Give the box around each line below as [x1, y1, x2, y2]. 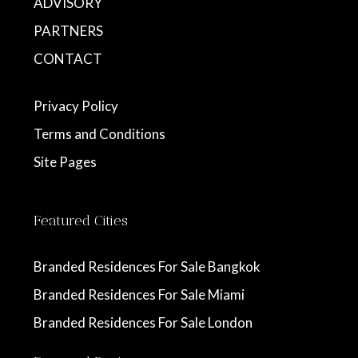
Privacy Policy [34, 97, 118, 115]
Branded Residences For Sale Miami [34, 286, 245, 304]
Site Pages [34, 153, 97, 171]
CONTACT [34, 50, 102, 68]
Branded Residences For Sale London [34, 314, 253, 332]
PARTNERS [34, 22, 103, 40]
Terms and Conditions [34, 125, 165, 143]
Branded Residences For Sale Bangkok [34, 258, 261, 276]
